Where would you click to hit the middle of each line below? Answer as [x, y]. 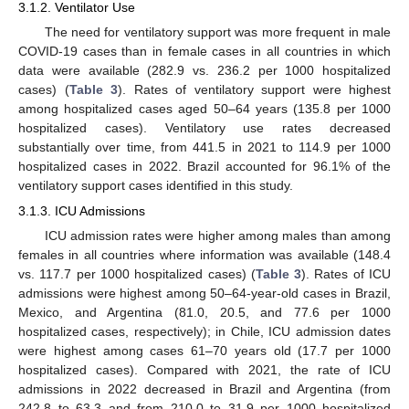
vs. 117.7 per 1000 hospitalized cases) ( [137, 273]
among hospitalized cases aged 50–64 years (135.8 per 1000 [204, 108]
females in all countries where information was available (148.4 [204, 254]
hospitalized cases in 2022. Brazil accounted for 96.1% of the [204, 166]
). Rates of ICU [346, 273]
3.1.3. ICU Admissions [82, 210]
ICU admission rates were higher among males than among [217, 235]
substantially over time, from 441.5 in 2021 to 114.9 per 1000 [204, 147]
